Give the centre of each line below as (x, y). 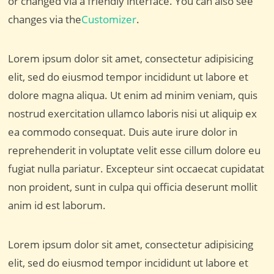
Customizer (109, 19)
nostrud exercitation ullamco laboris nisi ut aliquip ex (133, 113)
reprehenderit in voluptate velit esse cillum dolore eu (135, 150)
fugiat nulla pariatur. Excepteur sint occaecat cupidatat (136, 168)
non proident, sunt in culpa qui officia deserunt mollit (133, 187)
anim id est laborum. (57, 205)
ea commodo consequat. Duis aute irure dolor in (123, 132)
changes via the (45, 19)
